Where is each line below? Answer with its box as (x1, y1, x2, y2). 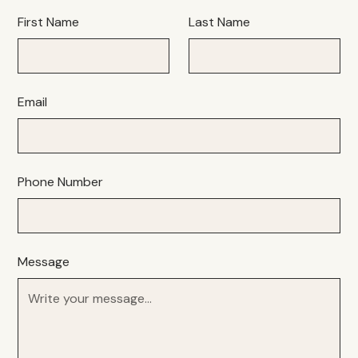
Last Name (189, 14, 250, 31)
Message (18, 253, 70, 271)
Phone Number (18, 173, 104, 191)
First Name (18, 14, 80, 31)
